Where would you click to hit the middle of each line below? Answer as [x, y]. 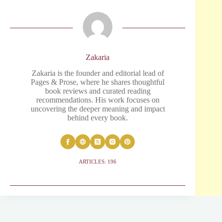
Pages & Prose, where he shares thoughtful [98, 82]
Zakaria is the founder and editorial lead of [98, 73]
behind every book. [98, 118]
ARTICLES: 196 [98, 162]
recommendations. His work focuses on [98, 100]
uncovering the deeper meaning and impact [98, 109]
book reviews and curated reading [98, 91]
